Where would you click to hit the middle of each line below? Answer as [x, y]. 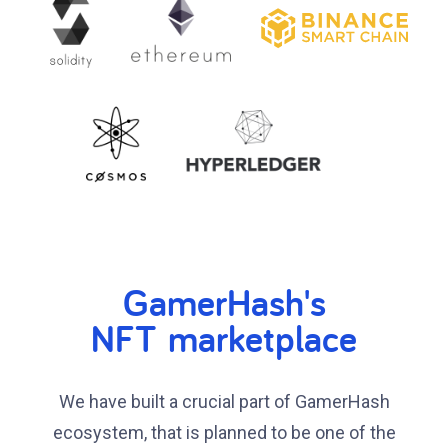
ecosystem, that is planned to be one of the [224, 432]
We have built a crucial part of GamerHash [224, 401]
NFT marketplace [224, 337]
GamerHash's [224, 301]
